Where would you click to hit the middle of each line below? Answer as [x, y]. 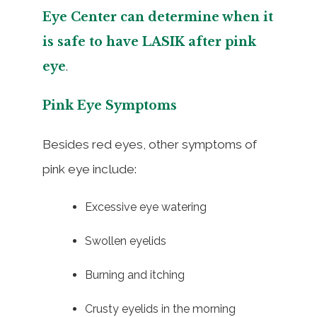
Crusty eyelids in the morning [160, 309]
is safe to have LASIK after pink [149, 41]
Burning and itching [135, 275]
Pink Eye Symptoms [110, 105]
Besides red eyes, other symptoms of [150, 144]
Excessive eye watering [146, 207]
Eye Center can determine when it [158, 17]
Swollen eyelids [126, 241]
